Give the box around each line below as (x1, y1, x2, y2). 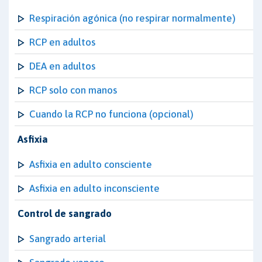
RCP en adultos (29, 36, 95, 48)
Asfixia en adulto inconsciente (29, 182, 160, 194)
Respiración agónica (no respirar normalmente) (29, 12, 236, 24)
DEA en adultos (29, 60, 95, 72)
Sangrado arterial (29, 233, 106, 244)
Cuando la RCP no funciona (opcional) (29, 108, 194, 120)
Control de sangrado (18, 208, 112, 219)
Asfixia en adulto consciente (29, 158, 152, 170)
